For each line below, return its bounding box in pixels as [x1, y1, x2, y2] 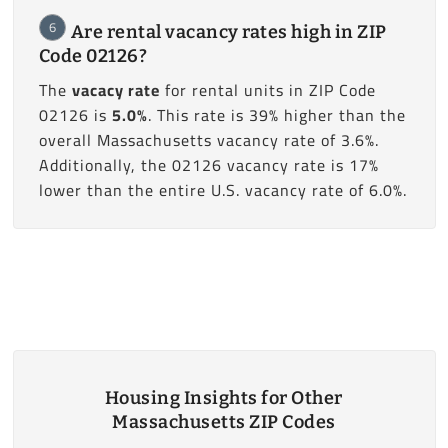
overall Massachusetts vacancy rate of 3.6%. [38, 124, 379, 155]
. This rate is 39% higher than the [147, 99, 406, 130]
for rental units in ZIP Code [159, 74, 376, 105]
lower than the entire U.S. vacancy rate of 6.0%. [38, 174, 407, 205]
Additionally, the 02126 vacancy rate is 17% [38, 149, 379, 180]
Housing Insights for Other [104, 387, 343, 410]
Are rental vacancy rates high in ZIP [70, 20, 387, 43]
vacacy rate [71, 74, 160, 105]
